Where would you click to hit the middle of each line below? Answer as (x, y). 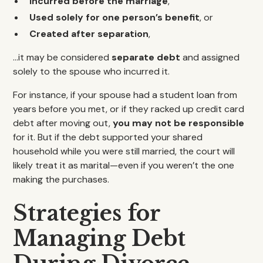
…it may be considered (63, 57)
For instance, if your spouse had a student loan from (125, 95)
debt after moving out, (63, 123)
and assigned (210, 57)
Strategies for (87, 213)
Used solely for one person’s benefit (115, 17)
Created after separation (89, 34)
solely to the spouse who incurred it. (92, 71)
